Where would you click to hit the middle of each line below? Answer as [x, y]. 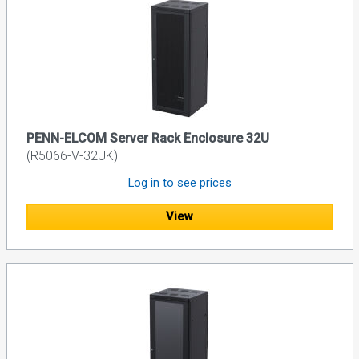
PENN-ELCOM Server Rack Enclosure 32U [147, 139]
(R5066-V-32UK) [72, 156]
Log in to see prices [179, 183]
